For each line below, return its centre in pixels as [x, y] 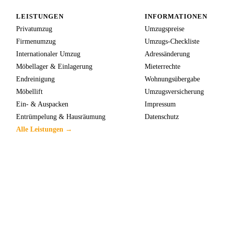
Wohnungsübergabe [172, 79]
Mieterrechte [162, 66]
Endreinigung [35, 79]
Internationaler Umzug [48, 53]
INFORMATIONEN [176, 16]
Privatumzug [34, 28]
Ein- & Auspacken [42, 104]
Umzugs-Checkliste [172, 41]
